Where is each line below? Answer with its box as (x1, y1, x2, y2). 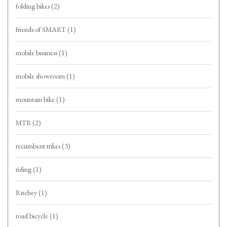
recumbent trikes (16, 141, 62, 151)
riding (16, 165, 33, 174)
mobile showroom (16, 71, 66, 81)
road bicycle (16, 211, 50, 221)
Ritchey (16, 188, 39, 198)
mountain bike (16, 95, 56, 104)
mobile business (16, 48, 59, 58)
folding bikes (16, 2, 51, 11)
